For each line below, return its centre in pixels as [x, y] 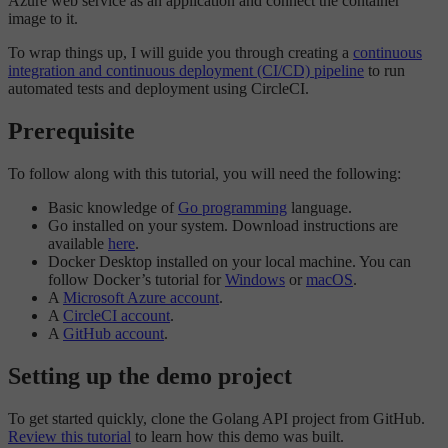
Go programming [232, 208]
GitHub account [113, 334]
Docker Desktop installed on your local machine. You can [229, 262]
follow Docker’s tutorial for [136, 280]
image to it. [43, 19]
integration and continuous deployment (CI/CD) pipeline [186, 71]
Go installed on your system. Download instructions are [223, 226]
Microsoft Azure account [141, 298]
